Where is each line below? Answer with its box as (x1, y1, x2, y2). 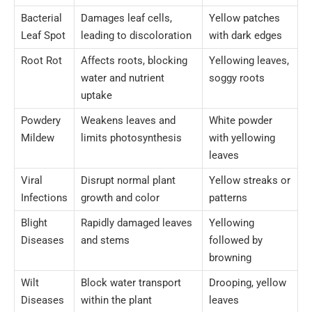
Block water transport (81, 276, 181, 290)
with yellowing (209, 132, 275, 145)
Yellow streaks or (209, 174, 290, 187)
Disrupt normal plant (81, 174, 175, 187)
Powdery (21, 114, 61, 127)
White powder (209, 114, 272, 127)
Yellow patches (209, 12, 280, 25)
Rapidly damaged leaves (81, 217, 192, 230)
